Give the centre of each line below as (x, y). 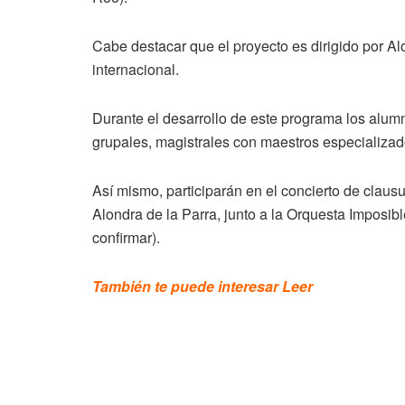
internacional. (136, 69)
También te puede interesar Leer (204, 286)
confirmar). (126, 237)
